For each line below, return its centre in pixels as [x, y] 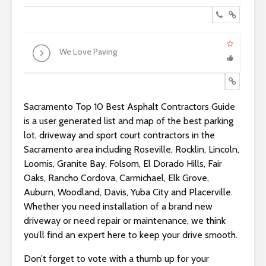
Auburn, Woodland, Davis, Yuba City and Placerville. [128, 192]
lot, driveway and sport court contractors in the [119, 135]
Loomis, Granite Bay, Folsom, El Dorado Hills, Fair [123, 164]
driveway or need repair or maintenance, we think [125, 221]
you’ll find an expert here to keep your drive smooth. [131, 235]
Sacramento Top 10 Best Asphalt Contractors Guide [129, 107]
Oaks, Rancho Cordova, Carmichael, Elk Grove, [116, 178]
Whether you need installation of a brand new [118, 206]
